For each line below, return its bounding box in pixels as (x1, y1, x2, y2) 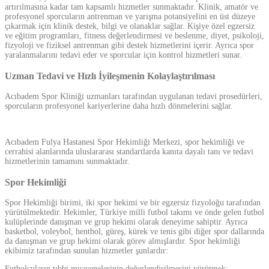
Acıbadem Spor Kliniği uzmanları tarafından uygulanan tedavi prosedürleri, (5, 92, 262, 101)
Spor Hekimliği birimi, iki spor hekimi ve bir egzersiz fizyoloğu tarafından (5, 198, 261, 207)
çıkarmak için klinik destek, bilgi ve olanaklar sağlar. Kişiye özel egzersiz (5, 22, 255, 31)
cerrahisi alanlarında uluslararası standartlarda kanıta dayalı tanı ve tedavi (5, 147, 253, 157)
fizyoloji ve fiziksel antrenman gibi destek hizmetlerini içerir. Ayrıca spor (5, 41, 254, 50)
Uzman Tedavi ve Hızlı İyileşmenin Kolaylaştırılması (5, 70, 215, 82)
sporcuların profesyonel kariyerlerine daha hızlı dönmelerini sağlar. (5, 101, 233, 111)
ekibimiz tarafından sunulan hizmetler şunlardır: (5, 246, 168, 255)
